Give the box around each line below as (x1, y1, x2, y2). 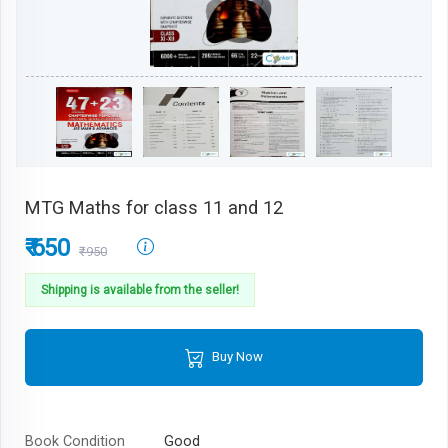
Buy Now (209, 349, 264, 364)
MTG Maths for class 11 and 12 (25, 197, 283, 218)
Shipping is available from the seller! (41, 283, 239, 297)
